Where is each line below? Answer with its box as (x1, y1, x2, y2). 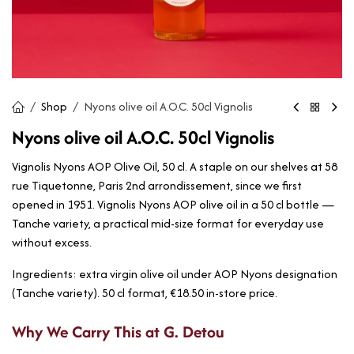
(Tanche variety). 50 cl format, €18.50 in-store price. (12, 284, 277, 302)
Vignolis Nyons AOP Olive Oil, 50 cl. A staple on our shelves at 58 (12, 158, 337, 175)
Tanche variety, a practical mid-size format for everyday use (12, 215, 324, 232)
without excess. (12, 234, 92, 251)
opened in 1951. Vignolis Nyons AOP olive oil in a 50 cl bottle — (12, 196, 334, 213)
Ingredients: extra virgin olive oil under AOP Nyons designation (12, 265, 337, 283)
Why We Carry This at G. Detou (12, 320, 224, 344)
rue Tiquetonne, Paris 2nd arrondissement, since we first (12, 177, 302, 194)
